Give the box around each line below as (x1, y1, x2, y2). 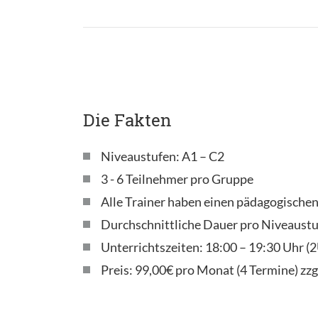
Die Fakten (83, 108, 171, 131)
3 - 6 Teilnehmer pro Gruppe (101, 170, 253, 187)
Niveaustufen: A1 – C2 (101, 148, 224, 164)
